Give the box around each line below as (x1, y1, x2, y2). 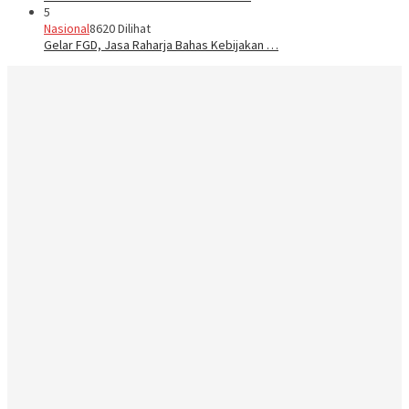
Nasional (44, 19, 89, 37)
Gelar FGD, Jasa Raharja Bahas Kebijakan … (44, 36, 278, 53)
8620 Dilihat (89, 19, 151, 37)
